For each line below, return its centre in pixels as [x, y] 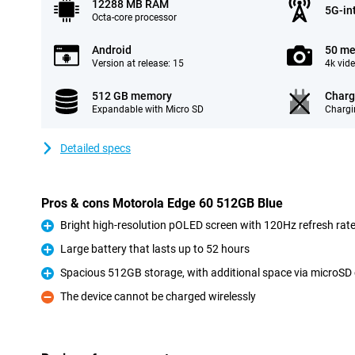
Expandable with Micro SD [148, 109]
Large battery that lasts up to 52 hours [155, 249]
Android [112, 50]
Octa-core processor [134, 17]
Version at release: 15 [138, 63]
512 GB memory [132, 96]
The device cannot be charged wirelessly [158, 296]
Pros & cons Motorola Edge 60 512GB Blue [162, 203]
